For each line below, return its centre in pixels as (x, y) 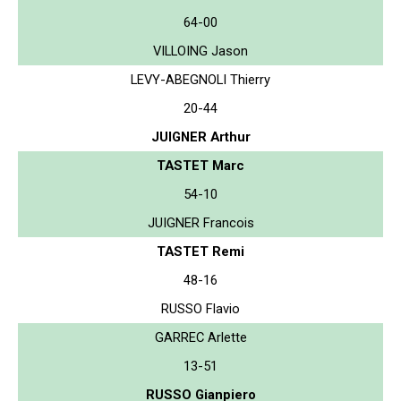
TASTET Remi (200, 251)
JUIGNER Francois (200, 222)
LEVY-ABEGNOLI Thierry (200, 79)
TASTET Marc (200, 165)
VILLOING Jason (200, 51)
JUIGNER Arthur (200, 137)
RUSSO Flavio (200, 308)
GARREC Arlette (200, 337)
